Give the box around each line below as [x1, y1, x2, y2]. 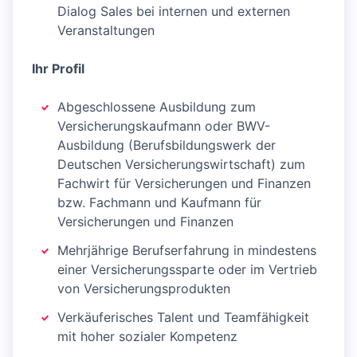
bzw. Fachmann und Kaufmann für [57, 194, 261, 210]
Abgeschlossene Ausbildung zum [57, 99, 256, 115]
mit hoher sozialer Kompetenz [57, 328, 237, 344]
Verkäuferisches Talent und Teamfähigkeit [57, 309, 309, 325]
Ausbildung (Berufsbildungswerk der [57, 137, 276, 153]
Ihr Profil [32, 61, 84, 76]
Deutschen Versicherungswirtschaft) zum [57, 156, 305, 172]
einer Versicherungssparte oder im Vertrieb [57, 261, 317, 277]
